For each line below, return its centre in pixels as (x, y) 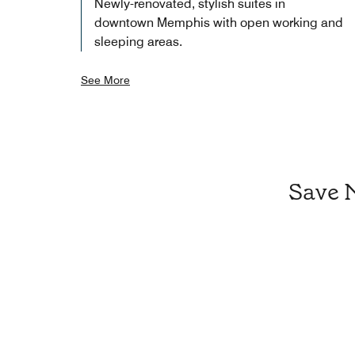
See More (105, 80)
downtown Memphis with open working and (219, 22)
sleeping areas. (138, 41)
